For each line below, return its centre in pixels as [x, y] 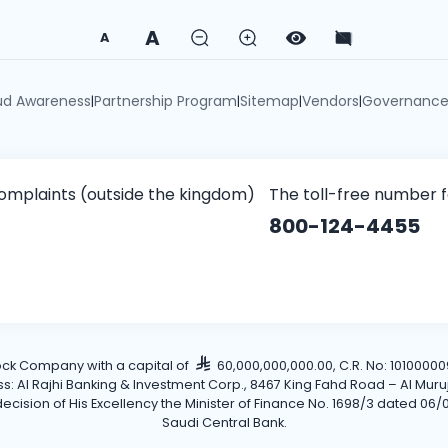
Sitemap [269, 100]
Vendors [330, 100]
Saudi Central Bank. [224, 422]
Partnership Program [165, 100]
